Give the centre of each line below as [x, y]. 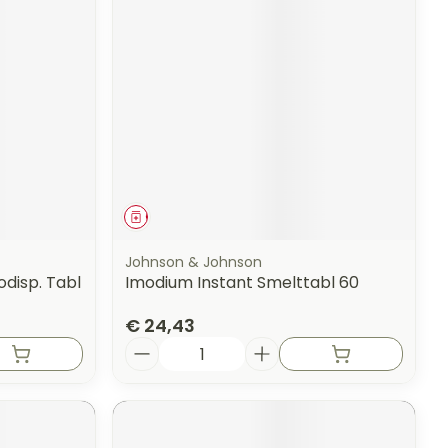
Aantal [151, 346]
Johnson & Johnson [194, 262]
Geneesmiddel [190, 217]
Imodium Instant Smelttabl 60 [242, 283]
